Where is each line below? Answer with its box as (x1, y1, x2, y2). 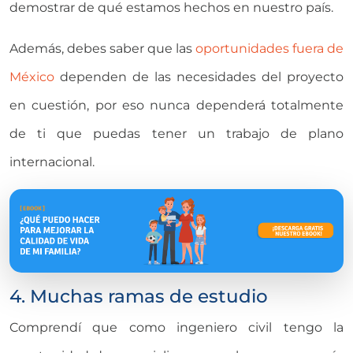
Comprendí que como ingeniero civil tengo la (9, 319, 344, 335)
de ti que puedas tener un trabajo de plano (9, 125, 344, 141)
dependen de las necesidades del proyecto (54, 69, 344, 84)
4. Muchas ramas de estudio (9, 284, 268, 307)
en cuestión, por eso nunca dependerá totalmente (9, 97, 344, 113)
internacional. (9, 154, 95, 169)
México (9, 69, 54, 84)
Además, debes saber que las (9, 40, 195, 56)
